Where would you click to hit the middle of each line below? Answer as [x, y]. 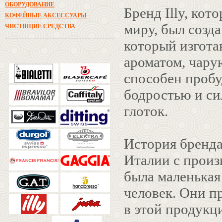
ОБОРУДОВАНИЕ [30, 4]
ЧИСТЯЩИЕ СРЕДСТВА [40, 26]
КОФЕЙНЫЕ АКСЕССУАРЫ [46, 15]
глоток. [146, 111]
